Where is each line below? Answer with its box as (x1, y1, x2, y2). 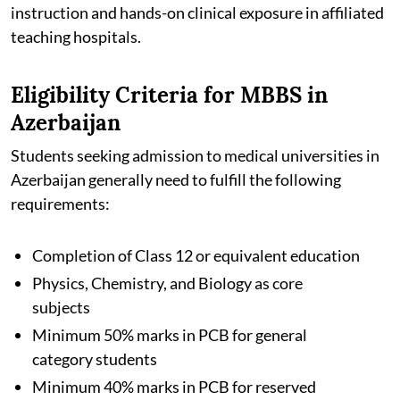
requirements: (11, 193, 110, 213)
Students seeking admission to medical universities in (11, 145, 379, 165)
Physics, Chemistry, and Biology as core (32, 272, 303, 293)
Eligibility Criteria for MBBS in (11, 80, 328, 109)
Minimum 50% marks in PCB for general (32, 324, 307, 345)
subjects (32, 296, 90, 317)
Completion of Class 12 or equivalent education (32, 245, 360, 265)
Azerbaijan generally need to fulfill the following (11, 169, 341, 189)
